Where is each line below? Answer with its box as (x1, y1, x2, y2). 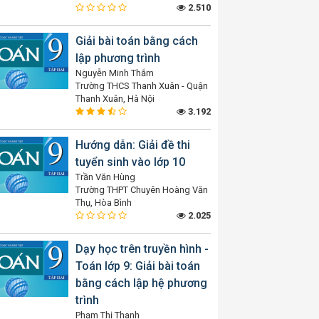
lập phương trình (75, 51, 160, 65)
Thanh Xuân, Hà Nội (75, 93, 155, 104)
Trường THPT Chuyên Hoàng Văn (75, 184, 208, 195)
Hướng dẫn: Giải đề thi (75, 138, 190, 152)
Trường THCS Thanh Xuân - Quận (75, 80, 208, 91)
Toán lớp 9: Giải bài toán (75, 259, 200, 273)
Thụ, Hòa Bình (75, 197, 132, 208)
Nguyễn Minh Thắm (75, 68, 154, 78)
